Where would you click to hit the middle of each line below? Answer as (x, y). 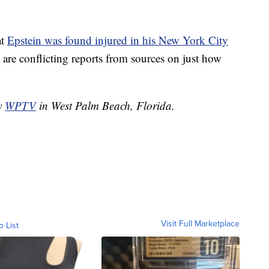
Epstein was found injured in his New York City (118, 40)
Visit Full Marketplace (200, 224)
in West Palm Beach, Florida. (107, 106)
